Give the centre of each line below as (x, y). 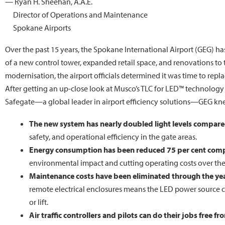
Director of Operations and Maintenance (80, 14)
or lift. (39, 202)
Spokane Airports (42, 27)
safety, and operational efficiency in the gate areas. (113, 136)
